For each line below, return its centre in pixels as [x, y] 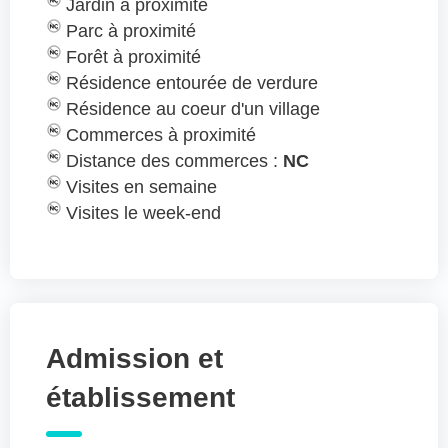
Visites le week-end [143, 213]
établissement [140, 398]
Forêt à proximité [133, 57]
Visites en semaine [141, 187]
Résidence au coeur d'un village [193, 109]
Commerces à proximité [161, 135]
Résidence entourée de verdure [192, 83]
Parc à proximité [131, 31]
